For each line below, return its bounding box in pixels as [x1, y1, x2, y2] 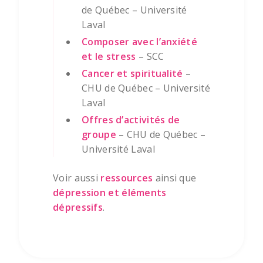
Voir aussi [53, 171, 101, 185]
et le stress [82, 50, 136, 63]
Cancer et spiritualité [82, 67, 183, 80]
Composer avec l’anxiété [82, 35, 197, 49]
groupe [82, 128, 116, 141]
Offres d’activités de [82, 113, 180, 127]
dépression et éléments [53, 186, 167, 200]
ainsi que [153, 171, 197, 185]
